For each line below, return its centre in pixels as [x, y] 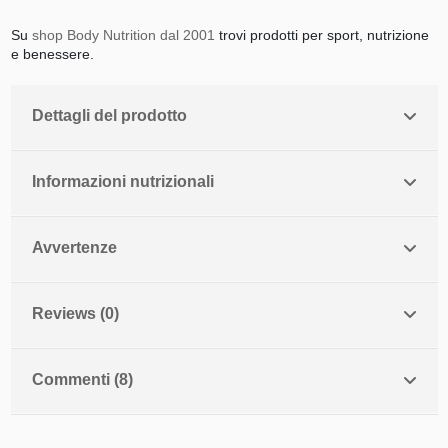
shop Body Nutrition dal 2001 [123, 34]
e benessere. [52, 53]
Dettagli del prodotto [109, 115]
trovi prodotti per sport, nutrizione [321, 34]
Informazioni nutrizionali [122, 181]
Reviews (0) [75, 313]
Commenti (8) [82, 379]
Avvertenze [74, 247]
